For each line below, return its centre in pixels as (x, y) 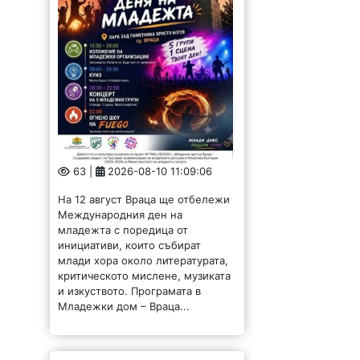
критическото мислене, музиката (145, 276)
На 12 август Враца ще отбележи (144, 200)
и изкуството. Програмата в (130, 291)
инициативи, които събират (130, 245)
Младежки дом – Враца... (124, 307)
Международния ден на (121, 215)
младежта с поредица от (123, 230)
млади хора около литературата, (143, 261)
